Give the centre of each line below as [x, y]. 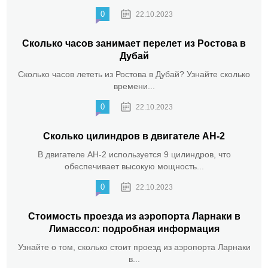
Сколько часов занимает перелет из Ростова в [134, 44]
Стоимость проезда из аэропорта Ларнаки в [134, 217]
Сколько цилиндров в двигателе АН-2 [134, 136]
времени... [134, 86]
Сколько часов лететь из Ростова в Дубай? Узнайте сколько [134, 74]
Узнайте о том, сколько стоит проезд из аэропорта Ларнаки [134, 247]
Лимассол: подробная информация [134, 229]
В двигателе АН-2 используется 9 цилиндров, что [134, 155]
